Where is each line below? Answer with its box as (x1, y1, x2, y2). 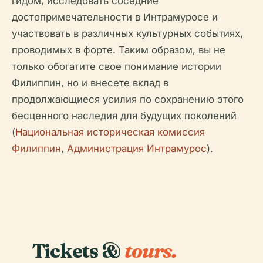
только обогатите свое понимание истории (12, 60, 221, 72)
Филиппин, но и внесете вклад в (12, 77, 168, 89)
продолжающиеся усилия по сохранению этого (12, 93, 244, 105)
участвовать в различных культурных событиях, (12, 28, 243, 39)
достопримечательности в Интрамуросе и (12, 11, 218, 23)
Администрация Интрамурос (67, 143, 207, 154)
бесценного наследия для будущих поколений (12, 110, 237, 122)
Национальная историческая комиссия (15, 126, 205, 138)
